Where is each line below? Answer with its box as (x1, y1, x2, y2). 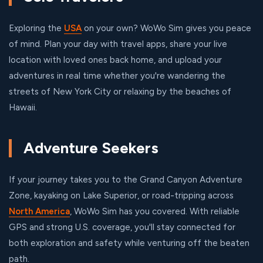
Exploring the (9, 23, 64, 33)
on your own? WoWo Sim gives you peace (82, 23, 251, 33)
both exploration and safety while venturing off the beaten (9, 238, 249, 248)
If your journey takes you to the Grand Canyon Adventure (9, 174, 242, 185)
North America (9, 206, 70, 217)
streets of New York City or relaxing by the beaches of (9, 86, 231, 97)
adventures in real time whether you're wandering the (9, 70, 225, 81)
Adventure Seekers (23, 139, 159, 157)
